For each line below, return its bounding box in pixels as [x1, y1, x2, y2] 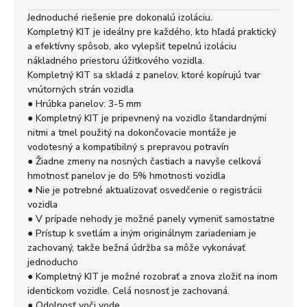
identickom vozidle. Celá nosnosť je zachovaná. [27, 284, 230, 297]
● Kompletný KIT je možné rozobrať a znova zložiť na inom [27, 269, 278, 283]
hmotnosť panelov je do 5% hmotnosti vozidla [27, 169, 225, 182]
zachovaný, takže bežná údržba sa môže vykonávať [27, 241, 245, 254]
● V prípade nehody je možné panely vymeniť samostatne [27, 212, 275, 225]
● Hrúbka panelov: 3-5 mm [27, 97, 141, 110]
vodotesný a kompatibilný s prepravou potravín [27, 140, 229, 153]
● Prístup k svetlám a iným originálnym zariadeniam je [27, 226, 256, 240]
